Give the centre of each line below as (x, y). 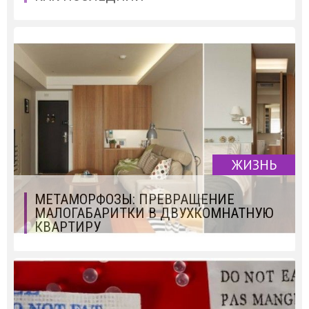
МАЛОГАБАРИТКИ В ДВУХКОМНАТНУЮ (154, 213)
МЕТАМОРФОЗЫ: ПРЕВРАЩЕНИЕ (134, 199)
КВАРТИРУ (68, 227)
